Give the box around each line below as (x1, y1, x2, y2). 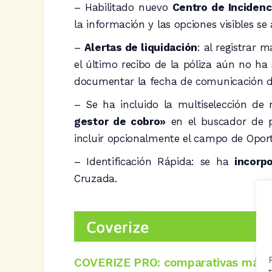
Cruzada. (74, 172, 117, 185)
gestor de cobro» (74, 115, 166, 127)
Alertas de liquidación (84, 41, 197, 53)
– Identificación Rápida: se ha (74, 155, 235, 168)
